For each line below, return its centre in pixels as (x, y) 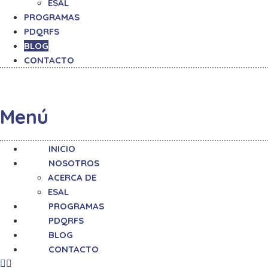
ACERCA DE (72, 177)
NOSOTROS (74, 163)
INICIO (62, 149)
